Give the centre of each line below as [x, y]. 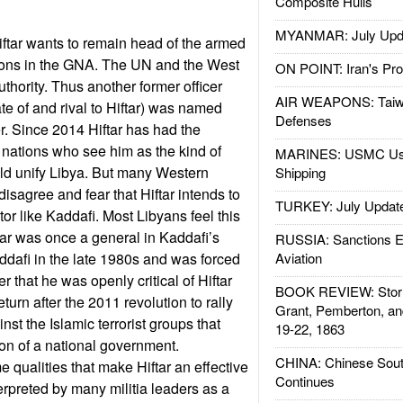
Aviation [298, 258]
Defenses [303, 120]
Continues [304, 381]
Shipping [300, 172]
